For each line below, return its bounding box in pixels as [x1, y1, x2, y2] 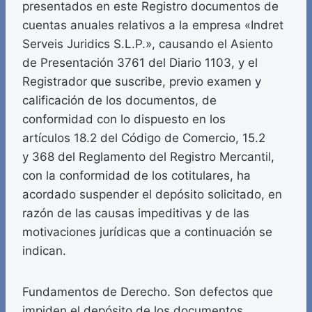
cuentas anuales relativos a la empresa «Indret [22, 18, 283, 33]
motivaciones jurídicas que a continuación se [22, 225, 272, 240]
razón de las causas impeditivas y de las [22, 206, 249, 221]
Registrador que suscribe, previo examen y [22, 75, 261, 89]
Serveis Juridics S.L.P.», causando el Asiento [22, 37, 273, 52]
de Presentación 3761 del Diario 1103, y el [22, 56, 258, 70]
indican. [22, 244, 66, 258]
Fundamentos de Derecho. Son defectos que [22, 285, 273, 299]
